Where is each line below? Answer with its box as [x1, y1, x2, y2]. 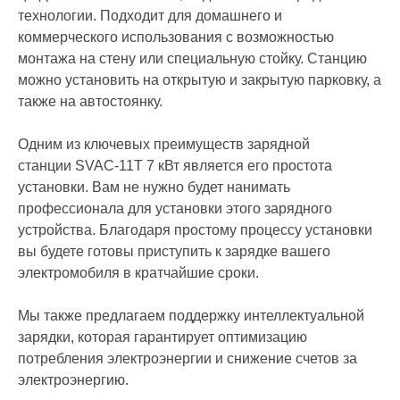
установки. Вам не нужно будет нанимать [18, 179, 290, 195]
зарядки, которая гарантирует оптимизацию [18, 329, 307, 345]
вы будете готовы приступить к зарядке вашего [18, 243, 330, 259]
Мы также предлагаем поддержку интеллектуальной [18, 307, 364, 323]
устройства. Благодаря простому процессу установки [18, 221, 372, 237]
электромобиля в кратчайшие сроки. [18, 264, 259, 280]
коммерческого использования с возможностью [18, 29, 334, 45]
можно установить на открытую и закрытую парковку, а [18, 71, 381, 87]
